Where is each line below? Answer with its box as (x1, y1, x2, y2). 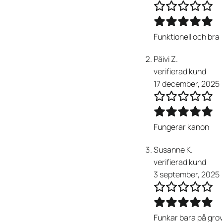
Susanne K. (154, 144, 193, 156)
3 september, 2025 (154, 169, 220, 180)
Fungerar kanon (154, 121, 210, 133)
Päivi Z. (154, 54, 178, 65)
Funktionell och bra (154, 31, 220, 42)
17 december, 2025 (154, 78, 220, 90)
